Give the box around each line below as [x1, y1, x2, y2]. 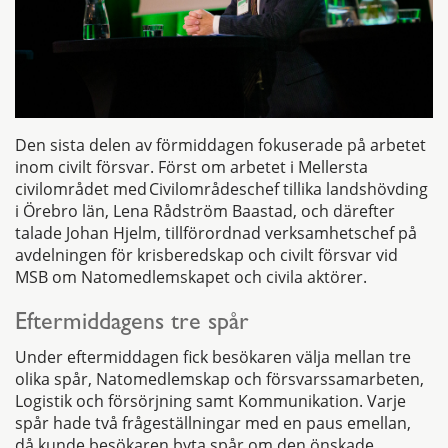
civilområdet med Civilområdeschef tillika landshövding [15, 177, 428, 200]
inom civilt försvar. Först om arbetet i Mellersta [15, 155, 368, 178]
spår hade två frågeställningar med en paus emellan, [15, 411, 411, 434]
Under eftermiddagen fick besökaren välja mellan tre [15, 345, 411, 368]
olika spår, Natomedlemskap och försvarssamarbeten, [15, 367, 424, 390]
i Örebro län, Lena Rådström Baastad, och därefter [15, 199, 395, 222]
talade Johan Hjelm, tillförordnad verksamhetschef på [15, 221, 417, 244]
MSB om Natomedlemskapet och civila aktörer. [15, 265, 367, 288]
